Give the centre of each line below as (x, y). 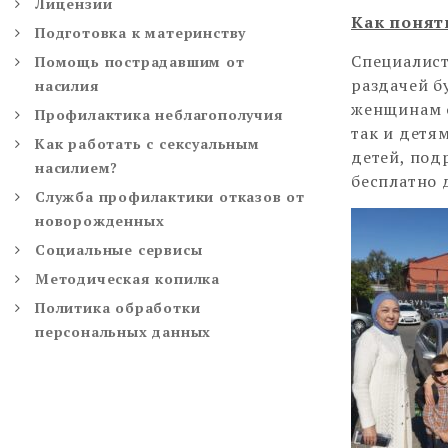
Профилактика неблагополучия (159, 114)
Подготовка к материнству (141, 32)
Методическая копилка (127, 278)
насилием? (77, 167)
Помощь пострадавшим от (140, 61)
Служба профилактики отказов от (170, 196)
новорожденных (100, 220)
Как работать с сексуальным (147, 143)
